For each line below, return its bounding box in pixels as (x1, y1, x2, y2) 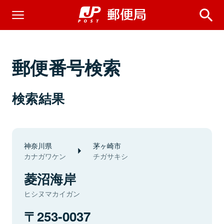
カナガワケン (24, 151, 66, 161)
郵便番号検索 (12, 54, 121, 80)
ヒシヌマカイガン (24, 188, 80, 198)
